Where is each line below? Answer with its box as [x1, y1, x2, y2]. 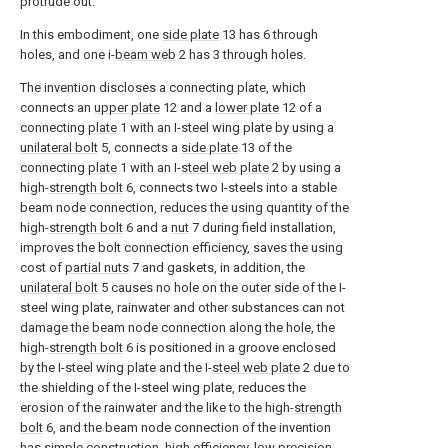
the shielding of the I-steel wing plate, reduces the [20, 380, 306, 395]
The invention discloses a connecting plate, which [20, 80, 306, 95]
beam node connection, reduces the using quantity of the [20, 200, 349, 215]
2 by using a [269, 160, 341, 175]
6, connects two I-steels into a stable [123, 180, 337, 195]
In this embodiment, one [20, 27, 162, 42]
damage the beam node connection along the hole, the [20, 320, 335, 335]
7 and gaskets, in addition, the [129, 260, 305, 275]
